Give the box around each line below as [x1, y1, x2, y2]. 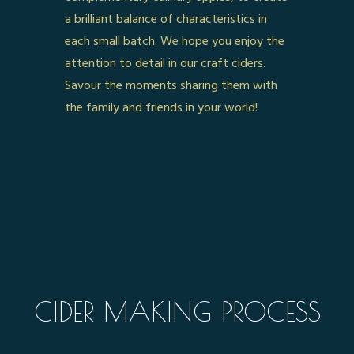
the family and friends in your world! [65, 97, 258, 119]
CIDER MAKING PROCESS [33, 295, 321, 327]
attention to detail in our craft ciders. [65, 53, 269, 74]
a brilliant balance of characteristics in [65, 9, 268, 30]
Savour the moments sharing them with [65, 75, 278, 96]
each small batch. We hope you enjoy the [65, 31, 285, 52]
